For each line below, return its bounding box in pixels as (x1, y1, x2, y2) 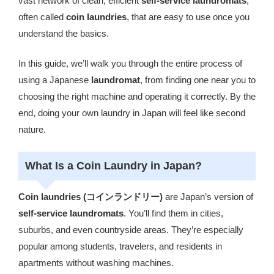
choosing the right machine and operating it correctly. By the (18, 91, 256, 102)
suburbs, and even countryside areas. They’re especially (18, 224, 243, 235)
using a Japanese (18, 75, 91, 86)
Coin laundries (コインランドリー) (18, 191, 163, 202)
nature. (18, 124, 46, 135)
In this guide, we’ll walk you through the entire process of (18, 58, 242, 69)
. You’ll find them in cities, (124, 208, 223, 218)
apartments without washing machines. (18, 257, 174, 268)
